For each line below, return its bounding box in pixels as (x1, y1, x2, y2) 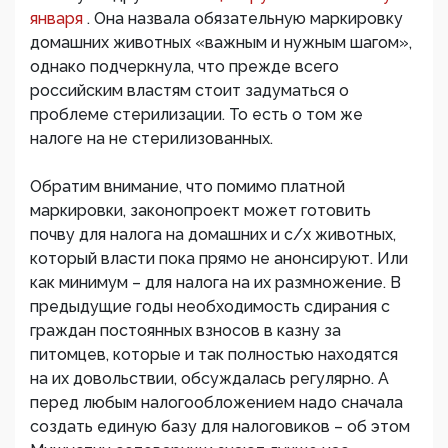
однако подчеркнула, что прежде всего (30, 57, 339, 77)
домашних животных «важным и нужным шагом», (30, 33, 412, 53)
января (30, 9, 87, 29)
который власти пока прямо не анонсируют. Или (30, 249, 408, 269)
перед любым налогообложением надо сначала (30, 393, 403, 413)
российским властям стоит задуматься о (30, 81, 349, 101)
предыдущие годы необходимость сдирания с (30, 297, 390, 317)
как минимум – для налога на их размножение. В (30, 273, 401, 293)
